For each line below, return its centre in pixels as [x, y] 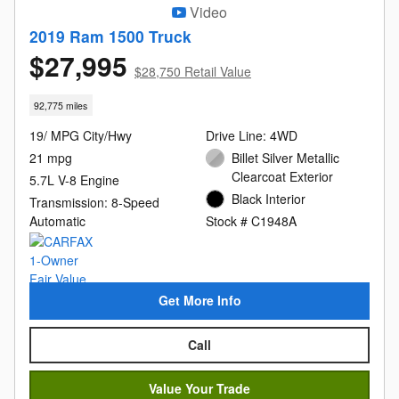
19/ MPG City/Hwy [81, 135]
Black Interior [269, 198]
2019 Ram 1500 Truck [110, 37]
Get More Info [199, 301]
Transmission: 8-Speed [94, 202]
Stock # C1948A [251, 220]
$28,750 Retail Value [193, 72]
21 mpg [51, 157]
